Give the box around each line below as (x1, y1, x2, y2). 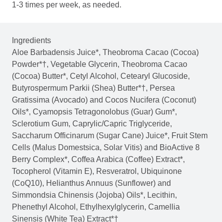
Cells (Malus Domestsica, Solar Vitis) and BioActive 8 (12, 143, 200, 152)
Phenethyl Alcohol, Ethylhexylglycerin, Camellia (12, 203, 180, 212)
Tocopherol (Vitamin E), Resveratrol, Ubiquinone (12, 167, 182, 176)
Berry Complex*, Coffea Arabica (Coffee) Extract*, (12, 155, 185, 164)
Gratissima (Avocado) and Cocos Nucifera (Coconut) (12, 96, 196, 105)
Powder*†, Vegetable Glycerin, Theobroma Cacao (12, 60, 187, 69)
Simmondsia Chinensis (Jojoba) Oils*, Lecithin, (12, 191, 177, 200)
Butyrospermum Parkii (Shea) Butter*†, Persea (12, 84, 175, 93)
